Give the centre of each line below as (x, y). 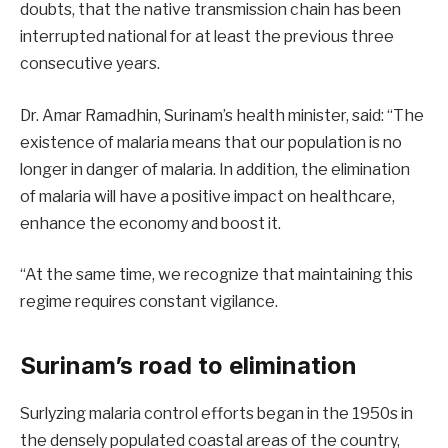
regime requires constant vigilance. (149, 302)
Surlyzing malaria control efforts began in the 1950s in (216, 414)
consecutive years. (90, 64)
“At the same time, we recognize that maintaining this (216, 275)
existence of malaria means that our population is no (211, 142)
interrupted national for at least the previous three (207, 37)
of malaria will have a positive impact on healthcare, (207, 196)
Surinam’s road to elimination (188, 365)
